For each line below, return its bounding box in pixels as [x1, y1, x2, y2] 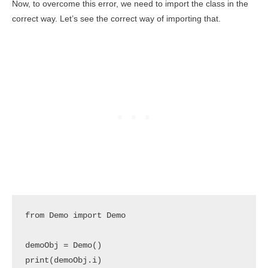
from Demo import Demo [25, 211, 126, 220]
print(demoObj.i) [25, 255, 102, 265]
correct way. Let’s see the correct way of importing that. [12, 14, 221, 24]
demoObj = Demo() [25, 240, 102, 250]
